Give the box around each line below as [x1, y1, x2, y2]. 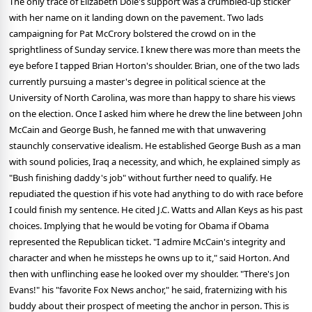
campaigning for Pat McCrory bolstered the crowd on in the [9, 27, 256, 40]
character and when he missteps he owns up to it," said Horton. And [9, 251, 290, 265]
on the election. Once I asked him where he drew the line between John [9, 107, 302, 120]
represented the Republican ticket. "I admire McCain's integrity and [9, 235, 286, 249]
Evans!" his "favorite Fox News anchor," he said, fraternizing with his [9, 283, 287, 297]
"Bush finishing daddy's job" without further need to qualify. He [9, 171, 272, 185]
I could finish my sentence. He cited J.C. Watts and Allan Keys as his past [9, 203, 303, 217]
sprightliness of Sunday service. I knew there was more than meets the [9, 43, 300, 56]
